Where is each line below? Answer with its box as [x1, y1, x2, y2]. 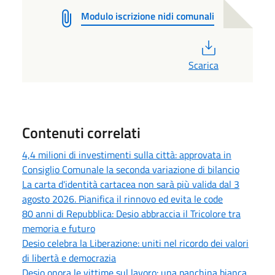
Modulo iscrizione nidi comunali [81, 9, 214, 24]
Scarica [188, 58, 219, 73]
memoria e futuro [22, 221, 95, 236]
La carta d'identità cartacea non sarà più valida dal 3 [22, 177, 239, 192]
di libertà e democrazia [22, 250, 116, 266]
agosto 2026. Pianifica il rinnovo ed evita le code [22, 192, 223, 207]
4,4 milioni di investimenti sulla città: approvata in [22, 147, 231, 163]
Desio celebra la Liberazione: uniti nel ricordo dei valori [22, 236, 249, 251]
